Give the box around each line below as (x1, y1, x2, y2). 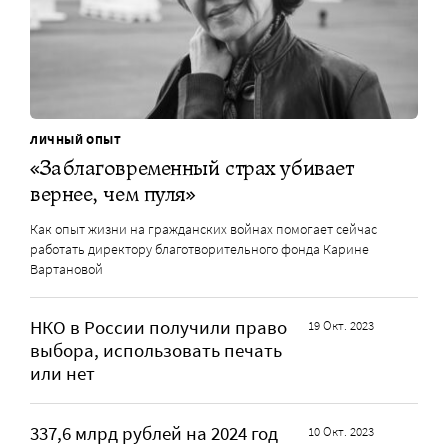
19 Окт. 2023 (308, 316, 375, 334)
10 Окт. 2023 (308, 422, 375, 440)
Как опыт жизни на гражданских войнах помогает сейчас (30, 219, 377, 238)
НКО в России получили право (30, 315, 287, 339)
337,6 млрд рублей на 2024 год (30, 421, 278, 445)
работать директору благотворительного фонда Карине (30, 239, 369, 258)
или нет (30, 361, 95, 385)
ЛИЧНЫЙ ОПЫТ (30, 131, 122, 147)
